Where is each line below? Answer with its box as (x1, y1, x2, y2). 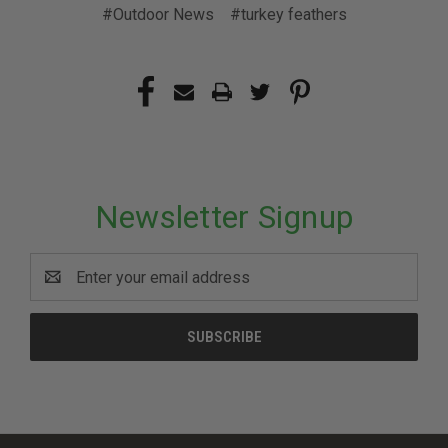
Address (30, 279, 90, 298)
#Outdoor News (101, 5, 214, 24)
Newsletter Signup (94, 198, 354, 236)
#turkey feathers (229, 5, 347, 24)
